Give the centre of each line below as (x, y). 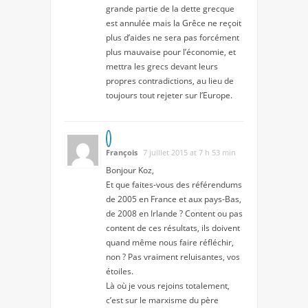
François (122, 152)
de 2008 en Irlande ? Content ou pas (174, 213)
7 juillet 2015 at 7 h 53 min (189, 152)
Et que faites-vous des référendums (174, 184)
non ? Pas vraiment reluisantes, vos (173, 256)
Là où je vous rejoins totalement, (168, 285)
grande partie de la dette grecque (170, 8)
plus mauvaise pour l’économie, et (171, 52)
